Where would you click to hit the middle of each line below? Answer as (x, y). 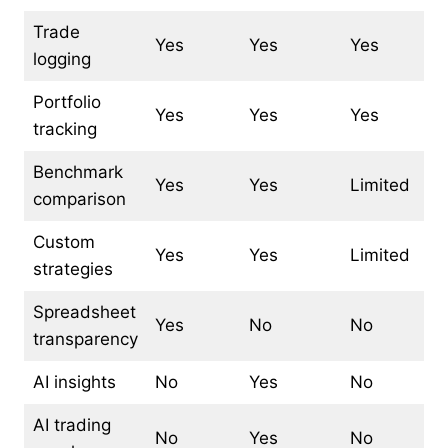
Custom (63, 241)
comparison (79, 198)
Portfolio (66, 101)
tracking (64, 128)
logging (61, 58)
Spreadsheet (84, 311)
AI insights (74, 381)
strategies (72, 268)
